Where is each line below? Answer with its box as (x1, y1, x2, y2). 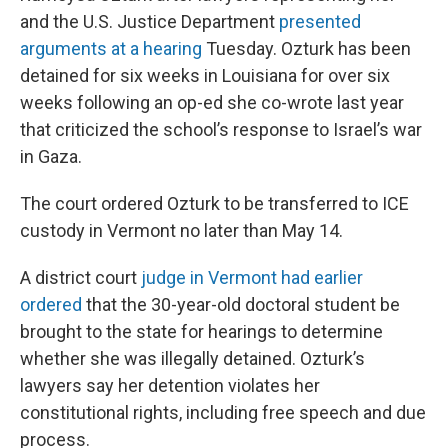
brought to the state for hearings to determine (20, 321, 383, 343)
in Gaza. (20, 146, 82, 168)
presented (279, 11, 361, 33)
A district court (20, 267, 141, 289)
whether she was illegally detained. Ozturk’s (20, 348, 365, 370)
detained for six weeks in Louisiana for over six (20, 65, 390, 87)
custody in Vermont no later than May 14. (20, 220, 343, 242)
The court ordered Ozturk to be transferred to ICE (20, 193, 409, 215)
